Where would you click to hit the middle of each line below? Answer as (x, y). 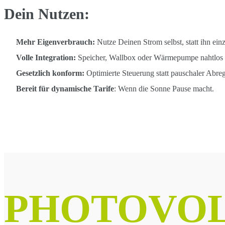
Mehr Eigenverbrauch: (57, 42)
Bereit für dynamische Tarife (65, 88)
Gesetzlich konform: (50, 73)
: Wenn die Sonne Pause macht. (164, 88)
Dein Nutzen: (47, 14)
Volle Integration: (46, 58)
